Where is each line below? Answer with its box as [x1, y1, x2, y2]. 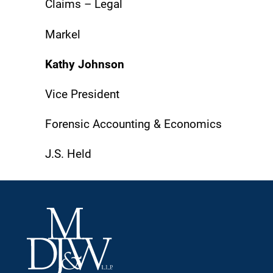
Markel [45, 27, 80, 41]
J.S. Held [45, 147, 91, 161]
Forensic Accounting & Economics [45, 117, 222, 131]
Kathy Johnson [45, 57, 124, 71]
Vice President [45, 87, 119, 101]
